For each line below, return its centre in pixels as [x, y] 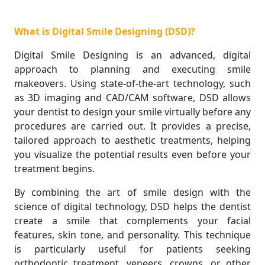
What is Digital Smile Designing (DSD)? [105, 32]
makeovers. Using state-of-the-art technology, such [132, 84]
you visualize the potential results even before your [132, 155]
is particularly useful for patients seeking [132, 249]
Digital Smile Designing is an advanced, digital [132, 55]
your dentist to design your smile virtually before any [132, 112]
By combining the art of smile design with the [132, 193]
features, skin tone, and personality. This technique [132, 235]
